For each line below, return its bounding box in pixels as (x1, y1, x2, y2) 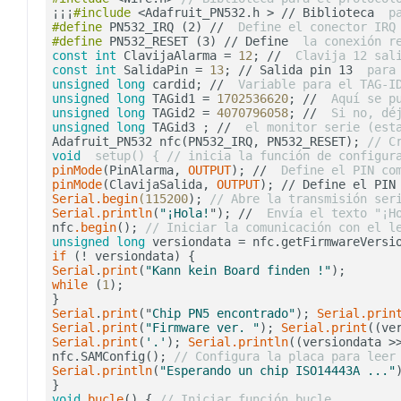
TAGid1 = (145, 91, 217, 107)
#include (73, 5, 131, 21)
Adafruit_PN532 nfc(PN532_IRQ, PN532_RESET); (52, 134, 367, 149)
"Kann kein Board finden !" (145, 263, 331, 278)
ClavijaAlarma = (116, 48, 238, 64)
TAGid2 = (145, 106, 217, 121)
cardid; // (145, 77, 231, 92)
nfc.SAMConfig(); (52, 349, 174, 364)
